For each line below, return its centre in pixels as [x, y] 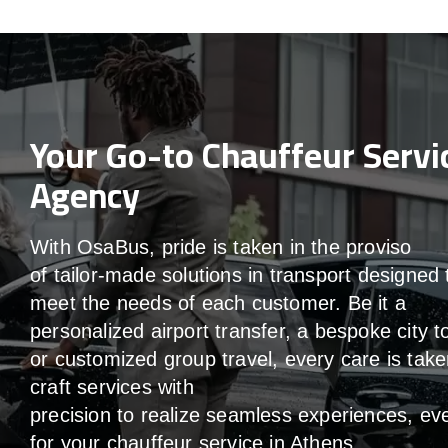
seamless [252, 414]
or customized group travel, [157, 358]
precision [73, 414]
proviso [379, 246]
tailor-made [108, 274]
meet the [73, 302]
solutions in [216, 274]
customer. [296, 302]
